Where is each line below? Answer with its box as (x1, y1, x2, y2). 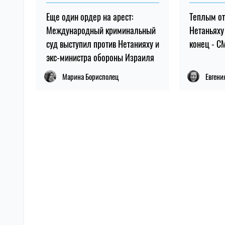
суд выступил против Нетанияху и (46, 37, 159, 50)
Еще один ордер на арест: (46, 10, 134, 23)
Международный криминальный (46, 23, 156, 37)
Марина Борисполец (62, 70, 119, 82)
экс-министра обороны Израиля (46, 50, 154, 64)
